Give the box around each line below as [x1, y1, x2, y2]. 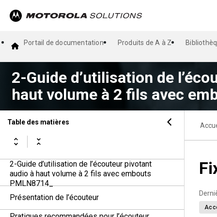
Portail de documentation [24, 39, 104, 46]
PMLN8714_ [10, 179, 53, 188]
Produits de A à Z [117, 39, 172, 46]
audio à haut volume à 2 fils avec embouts [10, 169, 151, 178]
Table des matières [7, 118, 69, 126]
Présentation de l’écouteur [10, 193, 99, 202]
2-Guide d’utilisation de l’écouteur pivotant [10, 159, 152, 169]
